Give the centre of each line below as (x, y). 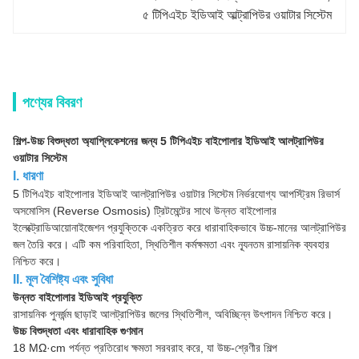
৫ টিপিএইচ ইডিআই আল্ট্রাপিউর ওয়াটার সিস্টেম (238, 15)
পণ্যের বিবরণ (52, 103)
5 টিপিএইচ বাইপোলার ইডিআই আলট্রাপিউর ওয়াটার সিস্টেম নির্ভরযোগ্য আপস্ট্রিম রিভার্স (176, 194)
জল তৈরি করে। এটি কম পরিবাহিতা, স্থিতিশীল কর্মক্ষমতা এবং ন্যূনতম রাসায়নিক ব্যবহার (171, 244)
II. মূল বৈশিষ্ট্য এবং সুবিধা (63, 279)
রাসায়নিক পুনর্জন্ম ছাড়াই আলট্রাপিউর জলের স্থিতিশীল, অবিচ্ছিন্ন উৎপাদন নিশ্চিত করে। (173, 314)
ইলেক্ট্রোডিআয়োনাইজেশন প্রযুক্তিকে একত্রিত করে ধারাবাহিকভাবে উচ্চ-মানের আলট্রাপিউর (179, 228)
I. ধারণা (28, 176)
